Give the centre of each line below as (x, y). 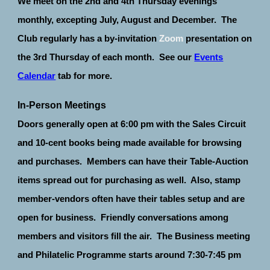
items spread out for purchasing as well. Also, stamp (129, 180)
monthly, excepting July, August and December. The (127, 20)
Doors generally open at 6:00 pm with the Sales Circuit (132, 124)
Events (209, 57)
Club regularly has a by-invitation (89, 38)
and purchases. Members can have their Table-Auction (133, 161)
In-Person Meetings (62, 105)
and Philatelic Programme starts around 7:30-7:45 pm (130, 255)
